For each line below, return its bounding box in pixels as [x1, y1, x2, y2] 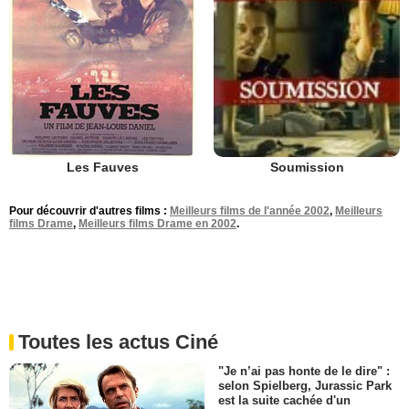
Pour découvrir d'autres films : [9, 204, 170, 218]
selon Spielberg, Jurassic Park [218, 379, 392, 393]
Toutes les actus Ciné [18, 330, 218, 354]
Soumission [269, 160, 344, 175]
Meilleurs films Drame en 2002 [79, 217, 236, 231]
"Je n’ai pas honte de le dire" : [218, 364, 390, 379]
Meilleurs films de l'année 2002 [170, 204, 330, 218]
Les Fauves [66, 160, 139, 175]
